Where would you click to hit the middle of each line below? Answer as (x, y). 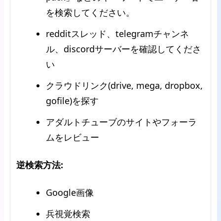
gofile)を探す (72, 101)
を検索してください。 (90, 12)
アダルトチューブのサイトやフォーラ (121, 122)
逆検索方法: (40, 165)
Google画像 (70, 192)
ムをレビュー (73, 137)
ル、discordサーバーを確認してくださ (124, 49)
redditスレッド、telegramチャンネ (117, 34)
